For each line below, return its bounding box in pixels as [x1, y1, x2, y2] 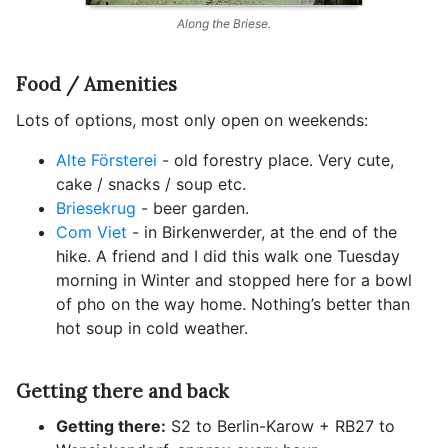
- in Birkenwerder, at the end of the [127, 221, 397, 242]
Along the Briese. [177, 15, 271, 31]
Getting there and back [16, 379, 229, 404]
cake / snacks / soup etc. [56, 173, 246, 194]
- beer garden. [136, 197, 249, 218]
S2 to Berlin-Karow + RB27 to [166, 416, 395, 437]
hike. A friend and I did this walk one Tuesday [56, 245, 400, 266]
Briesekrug [56, 197, 136, 218]
